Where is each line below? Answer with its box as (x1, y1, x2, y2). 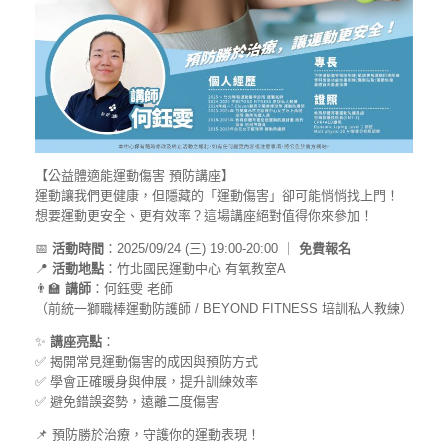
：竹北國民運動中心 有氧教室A (104, 260, 286, 276)
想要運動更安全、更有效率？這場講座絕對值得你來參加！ (35, 207, 373, 223)
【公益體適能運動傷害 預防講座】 (35, 167, 234, 183)
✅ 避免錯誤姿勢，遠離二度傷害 (35, 393, 219, 409)
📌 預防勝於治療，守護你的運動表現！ (35, 426, 260, 442)
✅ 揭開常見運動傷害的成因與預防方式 (35, 353, 258, 369)
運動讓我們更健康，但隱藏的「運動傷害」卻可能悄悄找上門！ (35, 187, 399, 203)
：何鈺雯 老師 (91, 280, 173, 296)
